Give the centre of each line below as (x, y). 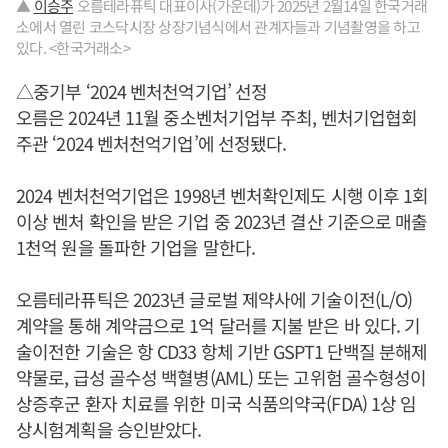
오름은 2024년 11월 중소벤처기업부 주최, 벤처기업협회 (217, 116)
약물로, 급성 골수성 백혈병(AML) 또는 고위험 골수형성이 (221, 376)
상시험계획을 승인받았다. (109, 428)
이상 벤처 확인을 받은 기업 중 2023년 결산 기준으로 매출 (222, 220)
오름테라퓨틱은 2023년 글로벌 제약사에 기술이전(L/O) (214, 298)
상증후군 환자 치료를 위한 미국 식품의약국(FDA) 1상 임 (216, 402)
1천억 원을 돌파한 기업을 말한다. (135, 246)
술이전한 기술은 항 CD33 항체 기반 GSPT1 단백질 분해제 (222, 350)
